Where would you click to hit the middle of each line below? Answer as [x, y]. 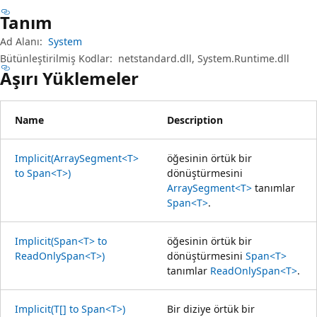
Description [195, 120]
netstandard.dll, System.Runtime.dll [204, 58]
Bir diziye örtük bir [211, 309]
